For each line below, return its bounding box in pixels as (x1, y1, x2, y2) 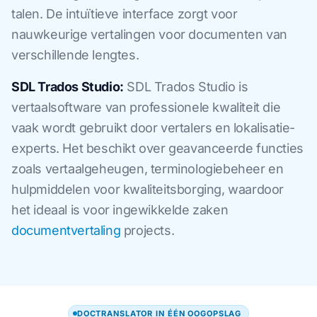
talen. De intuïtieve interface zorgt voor (11, 6, 238, 21)
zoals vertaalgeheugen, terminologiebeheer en (11, 161, 284, 176)
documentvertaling (11, 222, 121, 238)
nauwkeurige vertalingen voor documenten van (11, 26, 287, 42)
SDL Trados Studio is (123, 79, 248, 94)
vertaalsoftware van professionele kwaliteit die (11, 99, 281, 115)
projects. (120, 222, 175, 238)
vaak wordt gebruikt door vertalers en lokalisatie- (11, 120, 296, 135)
